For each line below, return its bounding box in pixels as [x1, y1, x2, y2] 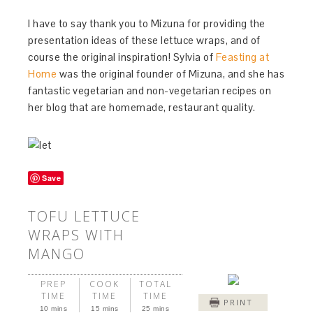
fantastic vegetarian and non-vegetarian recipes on [28, 83, 272, 97]
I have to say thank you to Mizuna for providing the [28, 16, 265, 30]
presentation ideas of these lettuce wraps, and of [28, 33, 261, 47]
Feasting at [215, 50, 270, 64]
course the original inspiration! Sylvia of [28, 50, 216, 64]
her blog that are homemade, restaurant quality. [28, 100, 256, 114]
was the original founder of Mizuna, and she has [59, 66, 285, 80]
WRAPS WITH [28, 225, 125, 245]
